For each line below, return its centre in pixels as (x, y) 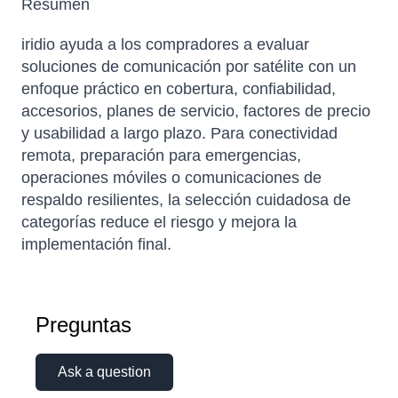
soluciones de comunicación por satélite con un (189, 67)
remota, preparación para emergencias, (161, 156)
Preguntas (84, 325)
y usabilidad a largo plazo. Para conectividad (179, 134)
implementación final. (96, 245)
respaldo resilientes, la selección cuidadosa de (186, 200)
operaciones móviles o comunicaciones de (171, 178)
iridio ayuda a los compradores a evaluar (165, 45)
